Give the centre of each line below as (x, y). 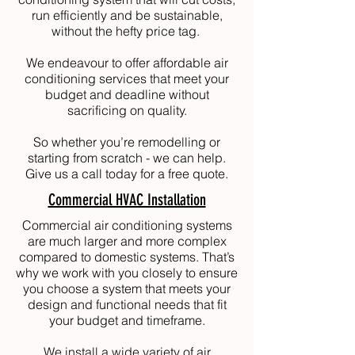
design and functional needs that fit (127, 304)
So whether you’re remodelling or (127, 142)
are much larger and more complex (127, 241)
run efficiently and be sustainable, (127, 15)
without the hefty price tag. (127, 31)
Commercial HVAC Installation (127, 200)
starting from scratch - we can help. (127, 158)
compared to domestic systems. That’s (127, 257)
